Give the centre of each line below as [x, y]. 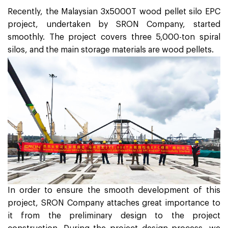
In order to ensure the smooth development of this [114, 191]
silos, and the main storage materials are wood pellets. [111, 50]
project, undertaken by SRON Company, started [114, 24]
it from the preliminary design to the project [114, 216]
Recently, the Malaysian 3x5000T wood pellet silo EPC [114, 12]
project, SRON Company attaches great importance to [114, 203]
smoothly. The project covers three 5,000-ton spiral [114, 37]
